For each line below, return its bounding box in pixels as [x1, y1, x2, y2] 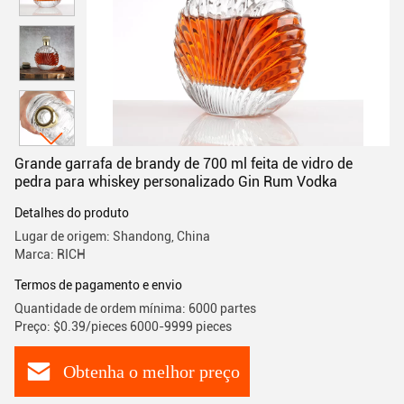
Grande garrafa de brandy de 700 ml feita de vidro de [14, 155, 353, 172]
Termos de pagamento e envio [14, 278, 182, 292]
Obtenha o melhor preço [63, 361, 240, 381]
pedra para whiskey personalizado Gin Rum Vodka [14, 173, 337, 190]
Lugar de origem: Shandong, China [14, 229, 210, 243]
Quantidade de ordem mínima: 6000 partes [14, 301, 256, 316]
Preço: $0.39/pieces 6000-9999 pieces [14, 319, 232, 334]
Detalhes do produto [14, 206, 129, 220]
